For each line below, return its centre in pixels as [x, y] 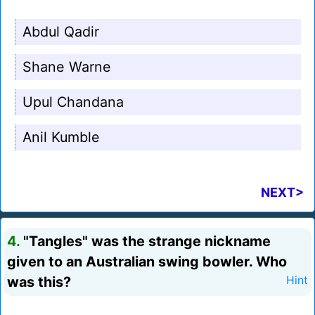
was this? [39, 282]
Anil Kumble [61, 137]
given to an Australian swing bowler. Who [147, 262]
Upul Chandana [73, 102]
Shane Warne [67, 67]
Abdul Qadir [61, 32]
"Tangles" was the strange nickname [145, 242]
